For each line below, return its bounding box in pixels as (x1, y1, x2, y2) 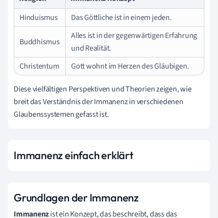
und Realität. (71, 42, 111, 54)
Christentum (19, 60, 59, 72)
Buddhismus (19, 36, 60, 47)
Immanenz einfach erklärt (14, 148, 133, 162)
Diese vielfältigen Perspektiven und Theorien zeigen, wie (14, 83, 192, 94)
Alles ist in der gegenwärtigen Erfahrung (71, 30, 198, 41)
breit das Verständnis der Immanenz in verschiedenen (14, 96, 183, 107)
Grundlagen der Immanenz (14, 190, 139, 204)
